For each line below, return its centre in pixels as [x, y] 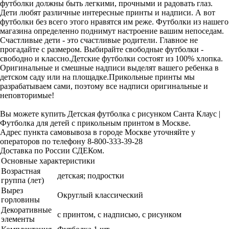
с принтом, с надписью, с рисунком [119, 214]
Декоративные [26, 210]
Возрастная [21, 171]
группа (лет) [22, 180]
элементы [18, 219]
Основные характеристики [48, 161]
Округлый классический [100, 195]
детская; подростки [91, 176]
